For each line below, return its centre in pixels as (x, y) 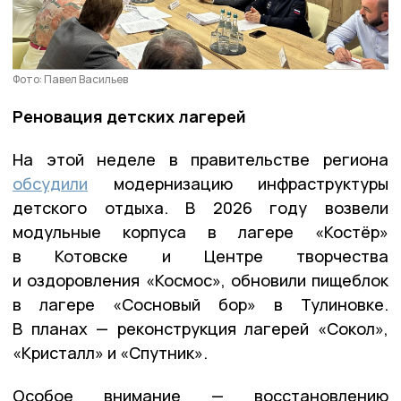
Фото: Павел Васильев (70, 80)
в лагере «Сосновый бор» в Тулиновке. (200, 305)
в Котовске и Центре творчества (200, 256)
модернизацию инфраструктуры (238, 184)
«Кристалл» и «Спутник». (110, 353)
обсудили (50, 184)
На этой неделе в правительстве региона (200, 160)
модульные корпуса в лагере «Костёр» (200, 232)
